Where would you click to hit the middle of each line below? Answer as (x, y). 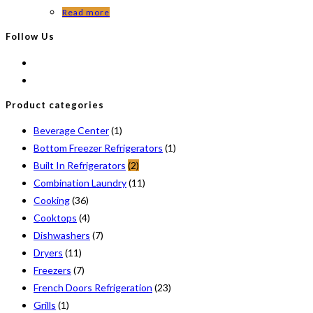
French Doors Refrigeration (93, 288)
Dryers (48, 253)
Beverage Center (71, 131)
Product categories (55, 104)
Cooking (52, 201)
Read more (86, 12)
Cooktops (55, 218)
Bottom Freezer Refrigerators (98, 148)
